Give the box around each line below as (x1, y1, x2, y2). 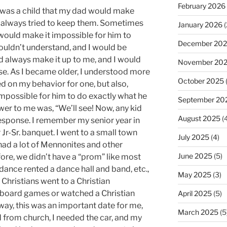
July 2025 (177, 133, 209, 142)
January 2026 (177, 20, 222, 29)
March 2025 (177, 208, 218, 217)
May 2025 (177, 170, 211, 179)
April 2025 (177, 189, 212, 198)
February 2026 (177, 2, 225, 11)
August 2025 (177, 114, 220, 123)
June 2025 (177, 152, 212, 161)
